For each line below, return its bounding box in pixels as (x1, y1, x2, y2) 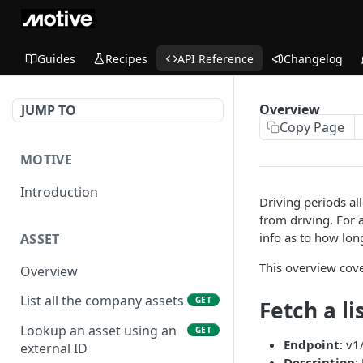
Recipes (105, 50, 147, 66)
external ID (20, 340, 88, 358)
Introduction (20, 182, 98, 201)
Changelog (284, 50, 343, 66)
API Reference (177, 50, 254, 66)
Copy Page (280, 118, 344, 136)
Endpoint (284, 336, 340, 353)
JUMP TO (21, 101, 76, 119)
